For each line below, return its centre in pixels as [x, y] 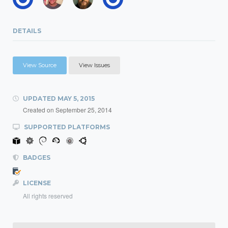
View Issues [94, 65]
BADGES [36, 158]
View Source [40, 65]
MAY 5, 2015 [76, 98]
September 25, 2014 [84, 110]
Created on [39, 110]
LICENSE [36, 183]
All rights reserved [48, 196]
